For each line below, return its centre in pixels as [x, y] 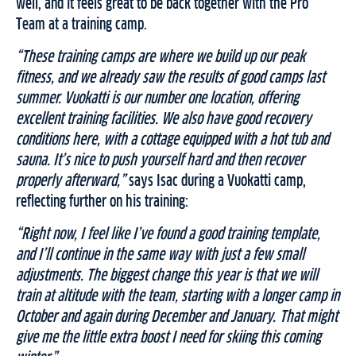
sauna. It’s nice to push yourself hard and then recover [160, 161]
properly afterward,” [71, 182]
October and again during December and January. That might [177, 317]
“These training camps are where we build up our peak [161, 58]
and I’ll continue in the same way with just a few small [160, 255]
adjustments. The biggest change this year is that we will [167, 276]
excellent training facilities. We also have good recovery [164, 120]
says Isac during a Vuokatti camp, [216, 182]
